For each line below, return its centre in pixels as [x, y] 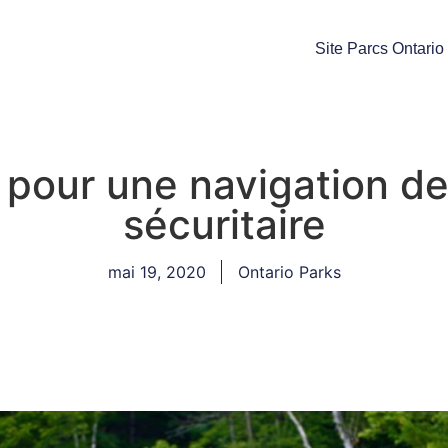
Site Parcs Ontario [379, 48]
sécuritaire [224, 225]
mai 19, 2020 [156, 272]
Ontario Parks [289, 272]
